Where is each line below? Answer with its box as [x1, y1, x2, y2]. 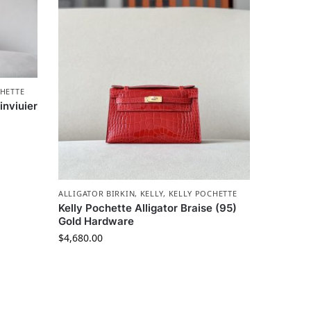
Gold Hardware [58, 215, 135, 228]
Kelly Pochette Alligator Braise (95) [58, 201, 237, 215]
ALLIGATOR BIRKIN [58, 188, 135, 199]
